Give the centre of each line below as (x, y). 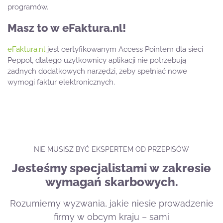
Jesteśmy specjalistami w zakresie (111, 168)
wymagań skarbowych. (111, 182)
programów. (28, 7)
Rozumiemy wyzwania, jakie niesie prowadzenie (111, 204)
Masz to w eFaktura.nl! (67, 28)
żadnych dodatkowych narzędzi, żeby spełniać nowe (97, 71)
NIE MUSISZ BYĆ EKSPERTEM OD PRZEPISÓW (111, 150)
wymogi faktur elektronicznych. (61, 82)
